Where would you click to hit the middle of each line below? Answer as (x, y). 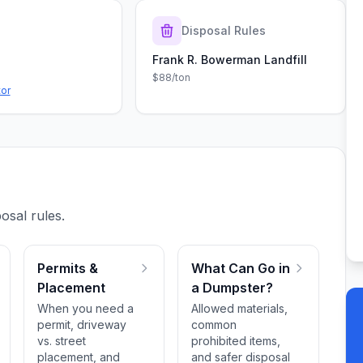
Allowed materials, (240, 308)
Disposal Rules (224, 30)
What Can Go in (241, 268)
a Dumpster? (233, 288)
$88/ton (172, 77)
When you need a (86, 308)
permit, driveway (82, 325)
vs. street (62, 341)
